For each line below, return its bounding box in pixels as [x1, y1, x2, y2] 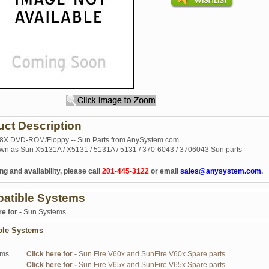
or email [149, 167, 180, 175]
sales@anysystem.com [180, 167, 261, 175]
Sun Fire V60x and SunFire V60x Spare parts [79, 250, 225, 258]
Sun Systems [23, 208, 66, 216]
